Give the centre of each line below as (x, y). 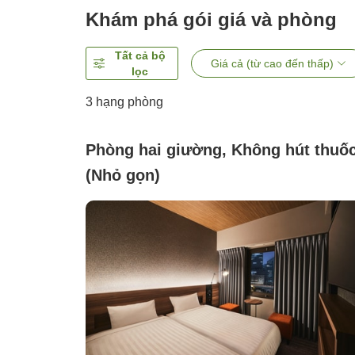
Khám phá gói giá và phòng (211, 20)
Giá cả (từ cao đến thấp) (272, 64)
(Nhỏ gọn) (123, 176)
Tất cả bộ (140, 56)
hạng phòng (128, 102)
